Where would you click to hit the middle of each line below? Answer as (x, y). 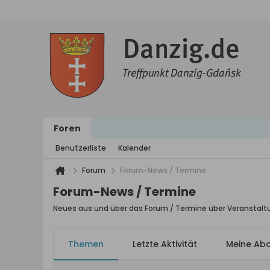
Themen (86, 244)
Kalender (134, 148)
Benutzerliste (81, 148)
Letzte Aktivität (165, 244)
